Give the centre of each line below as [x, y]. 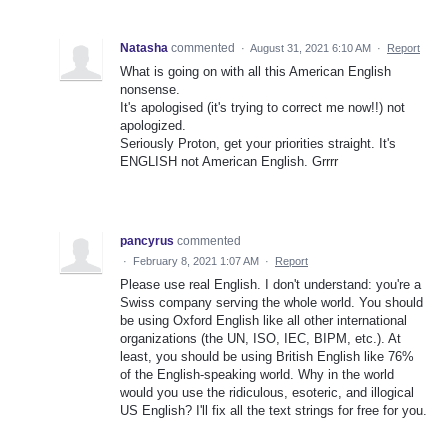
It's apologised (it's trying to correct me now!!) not [262, 107]
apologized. [153, 125]
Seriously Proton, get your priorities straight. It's [258, 143]
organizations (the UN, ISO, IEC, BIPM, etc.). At [260, 338]
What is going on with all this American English [255, 71]
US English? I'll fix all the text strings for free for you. [273, 410]
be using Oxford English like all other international [263, 320]
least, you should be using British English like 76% [267, 356]
